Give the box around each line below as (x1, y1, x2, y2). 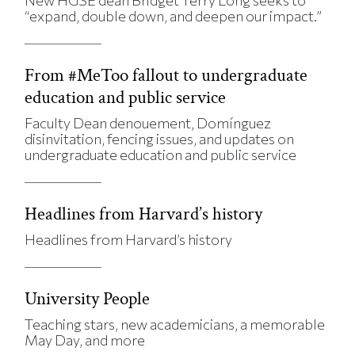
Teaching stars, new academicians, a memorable (25, 315, 326, 333)
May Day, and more (25, 330, 146, 349)
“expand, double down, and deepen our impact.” (25, 6, 323, 25)
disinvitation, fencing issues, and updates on (25, 129, 295, 147)
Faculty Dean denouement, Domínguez (25, 113, 272, 132)
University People (25, 286, 151, 311)
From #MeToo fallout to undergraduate (25, 63, 308, 87)
